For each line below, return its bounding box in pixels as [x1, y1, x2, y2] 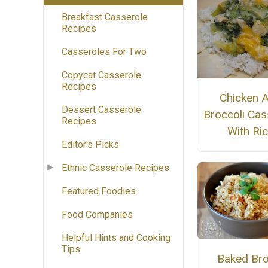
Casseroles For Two [62, 46, 147, 58]
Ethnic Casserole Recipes [62, 162, 169, 174]
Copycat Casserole [62, 69, 141, 81]
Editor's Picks [62, 139, 119, 151]
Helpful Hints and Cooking [62, 232, 170, 244]
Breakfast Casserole [62, 11, 148, 23]
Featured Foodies [62, 185, 136, 197]
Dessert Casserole [62, 104, 141, 116]
